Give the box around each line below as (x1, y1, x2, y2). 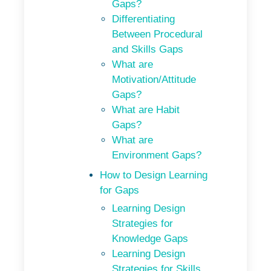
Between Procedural (112, 28, 203, 40)
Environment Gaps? (112, 149, 201, 161)
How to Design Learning (100, 169, 207, 181)
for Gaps (100, 184, 139, 196)
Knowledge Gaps (112, 232, 188, 244)
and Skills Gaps (112, 43, 183, 55)
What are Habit (112, 103, 180, 116)
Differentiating (112, 13, 175, 25)
